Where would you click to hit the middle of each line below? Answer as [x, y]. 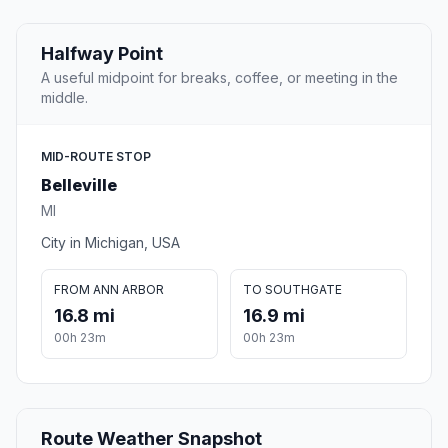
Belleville [79, 185]
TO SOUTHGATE [292, 290]
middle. [64, 98]
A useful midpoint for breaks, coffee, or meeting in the [219, 78]
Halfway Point [102, 54]
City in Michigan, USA [110, 243]
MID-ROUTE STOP [96, 157]
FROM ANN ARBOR [109, 290]
